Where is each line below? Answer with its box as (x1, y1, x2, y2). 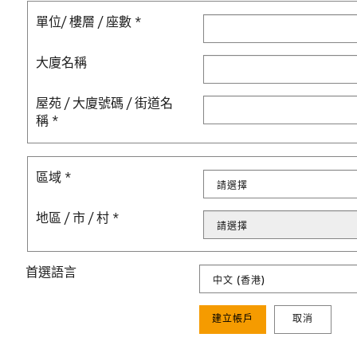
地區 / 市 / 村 (36, 213, 109, 226)
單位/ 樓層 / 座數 (36, 17, 131, 29)
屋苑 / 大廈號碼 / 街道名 (36, 98, 173, 111)
